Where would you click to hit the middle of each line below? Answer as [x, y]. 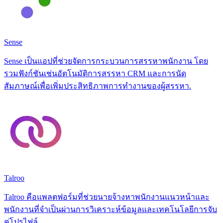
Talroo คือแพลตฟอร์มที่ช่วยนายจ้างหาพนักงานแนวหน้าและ [107, 197]
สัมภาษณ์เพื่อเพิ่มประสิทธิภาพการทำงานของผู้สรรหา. [98, 86]
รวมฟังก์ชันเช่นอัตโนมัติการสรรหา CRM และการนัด [95, 73]
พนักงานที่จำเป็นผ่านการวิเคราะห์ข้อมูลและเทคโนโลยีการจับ [111, 209]
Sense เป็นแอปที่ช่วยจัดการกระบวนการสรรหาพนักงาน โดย [106, 61]
